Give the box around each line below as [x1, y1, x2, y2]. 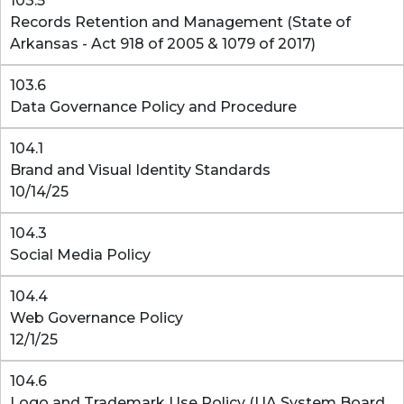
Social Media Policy [10, 246, 151, 263]
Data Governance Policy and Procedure [10, 98, 297, 115]
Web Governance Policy [10, 309, 183, 326]
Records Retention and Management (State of [10, 14, 351, 31]
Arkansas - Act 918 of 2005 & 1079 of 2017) [10, 35, 316, 52]
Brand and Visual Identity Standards [10, 161, 271, 179]
